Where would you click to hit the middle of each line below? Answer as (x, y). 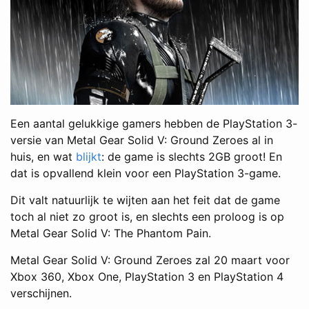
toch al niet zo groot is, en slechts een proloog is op (147, 216)
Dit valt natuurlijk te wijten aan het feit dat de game (145, 200)
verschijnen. (41, 293)
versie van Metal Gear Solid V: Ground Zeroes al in (142, 140)
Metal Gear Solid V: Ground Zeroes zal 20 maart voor (150, 260)
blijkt (89, 156)
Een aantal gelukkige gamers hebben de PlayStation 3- (154, 123)
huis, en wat (43, 156)
